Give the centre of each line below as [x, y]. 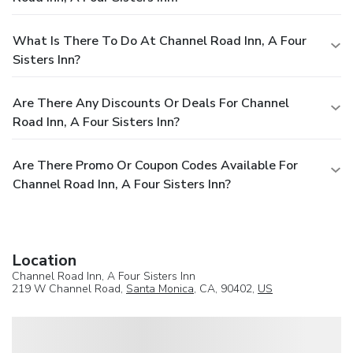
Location [44, 260]
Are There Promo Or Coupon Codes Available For [155, 165]
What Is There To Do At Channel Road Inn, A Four [160, 41]
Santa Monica [160, 288]
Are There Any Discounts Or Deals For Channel [151, 103]
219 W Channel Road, [69, 288]
